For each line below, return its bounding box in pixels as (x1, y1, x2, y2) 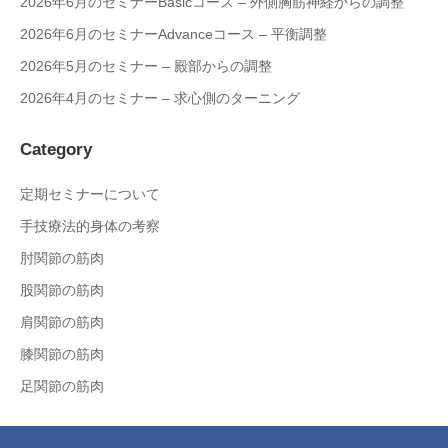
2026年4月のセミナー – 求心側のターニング (20, 90, 300, 107)
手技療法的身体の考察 (20, 217, 160, 234)
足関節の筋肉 (20, 377, 104, 394)
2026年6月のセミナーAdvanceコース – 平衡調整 (20, 26, 327, 43)
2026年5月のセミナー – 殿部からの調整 (20, 58, 272, 75)
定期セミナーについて (20, 185, 160, 202)
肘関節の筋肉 (20, 249, 104, 266)
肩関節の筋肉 (20, 313, 104, 330)
